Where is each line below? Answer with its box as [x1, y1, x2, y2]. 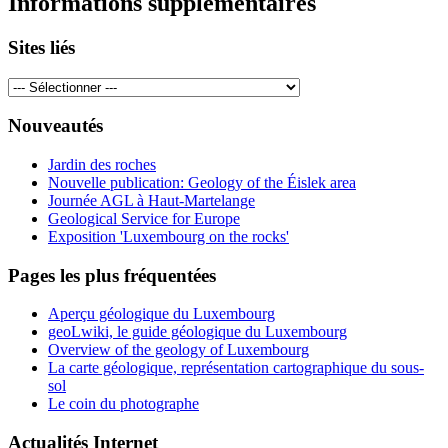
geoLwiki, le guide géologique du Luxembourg [48, 323, 347, 341]
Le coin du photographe [48, 395, 199, 413]
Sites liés [8, 36, 75, 58]
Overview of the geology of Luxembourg [48, 341, 309, 359]
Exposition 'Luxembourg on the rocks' [48, 227, 289, 245]
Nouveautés [8, 115, 103, 137]
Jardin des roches [48, 155, 156, 173]
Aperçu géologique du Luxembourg [48, 305, 275, 323]
